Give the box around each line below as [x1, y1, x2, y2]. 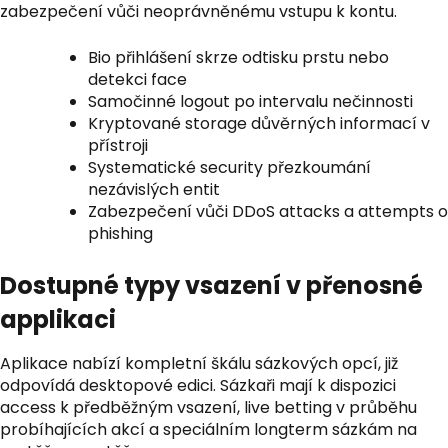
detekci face [88, 68, 187, 91]
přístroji [88, 134, 148, 157]
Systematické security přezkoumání [88, 156, 371, 179]
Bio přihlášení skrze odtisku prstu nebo [88, 46, 389, 69]
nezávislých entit [88, 178, 220, 201]
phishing [88, 222, 153, 245]
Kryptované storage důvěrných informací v [88, 112, 430, 135]
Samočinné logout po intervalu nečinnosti [88, 90, 413, 113]
